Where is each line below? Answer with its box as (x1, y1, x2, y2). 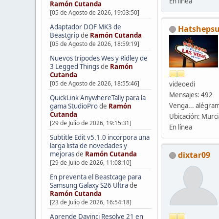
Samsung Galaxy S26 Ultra (49, 180, 128, 190)
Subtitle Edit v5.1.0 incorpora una (49, 132, 150, 142)
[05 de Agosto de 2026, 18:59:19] (49, 39, 139, 48)
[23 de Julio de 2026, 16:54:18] (49, 197, 131, 206)
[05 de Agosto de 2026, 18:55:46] (49, 79, 139, 88)
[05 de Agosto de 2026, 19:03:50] (49, 8, 139, 17)
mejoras (49, 149, 74, 158)
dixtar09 (178, 149, 210, 160)
